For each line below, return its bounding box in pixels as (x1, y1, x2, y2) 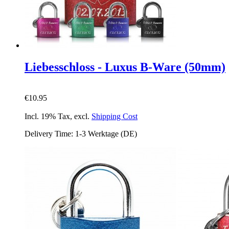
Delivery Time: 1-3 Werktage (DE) (25, 129, 137, 138)
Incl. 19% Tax (25, 111, 70, 121)
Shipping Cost (91, 111, 138, 121)
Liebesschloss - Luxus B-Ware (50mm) (25, 60, 225, 74)
